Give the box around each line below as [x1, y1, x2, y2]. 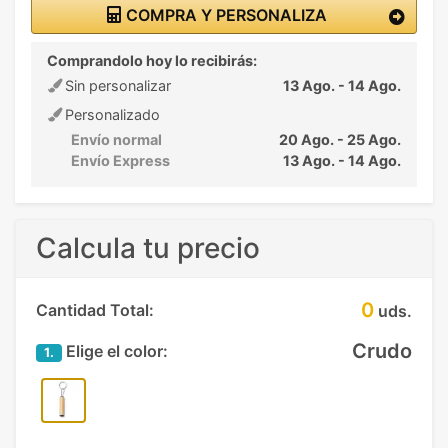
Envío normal [71, 130, 162, 148]
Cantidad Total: [36, 299, 154, 320]
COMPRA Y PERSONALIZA [121, 4, 327, 25]
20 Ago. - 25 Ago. [279, 130, 401, 148]
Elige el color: [62, 340, 168, 361]
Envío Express [71, 151, 170, 169]
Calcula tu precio [36, 230, 260, 265]
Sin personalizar [61, 76, 171, 94]
